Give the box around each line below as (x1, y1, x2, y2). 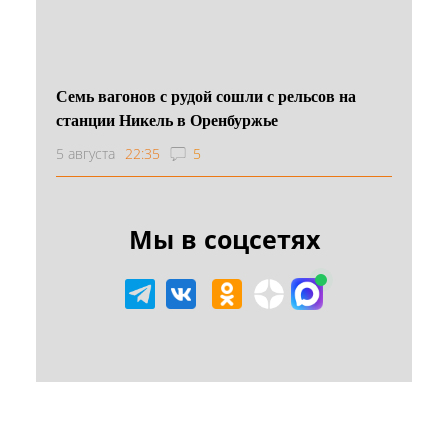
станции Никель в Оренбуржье (56, 107, 278, 131)
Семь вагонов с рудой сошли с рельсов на (56, 83, 356, 107)
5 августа (56, 143, 115, 163)
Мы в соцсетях (128, 221, 320, 256)
